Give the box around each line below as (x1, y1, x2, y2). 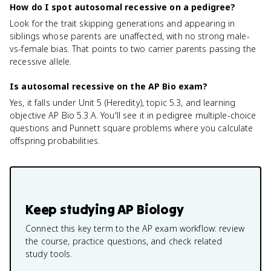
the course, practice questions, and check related (25, 235, 223, 247)
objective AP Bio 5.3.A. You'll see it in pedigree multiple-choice (10, 109, 256, 121)
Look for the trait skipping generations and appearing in (10, 18, 235, 29)
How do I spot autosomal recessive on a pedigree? (10, 1, 236, 13)
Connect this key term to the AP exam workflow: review (25, 223, 244, 234)
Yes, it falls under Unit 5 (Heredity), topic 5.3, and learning (10, 97, 236, 108)
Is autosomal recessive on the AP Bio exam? (10, 80, 208, 92)
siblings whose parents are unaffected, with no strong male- (10, 30, 250, 42)
